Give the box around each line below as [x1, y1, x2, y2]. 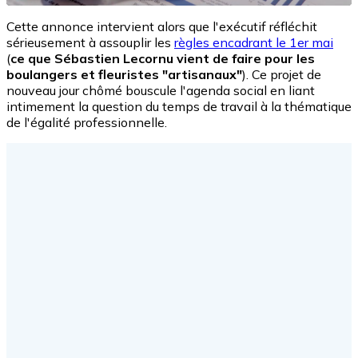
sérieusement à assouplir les [6, 34, 174, 50]
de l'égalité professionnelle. [6, 113, 170, 130]
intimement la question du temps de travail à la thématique [6, 97, 352, 114]
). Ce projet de [242, 66, 321, 82]
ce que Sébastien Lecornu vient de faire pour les [10, 50, 315, 66]
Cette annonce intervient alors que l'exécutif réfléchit [6, 18, 317, 34]
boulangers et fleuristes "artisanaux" [6, 66, 242, 82]
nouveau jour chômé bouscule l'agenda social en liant [6, 82, 315, 98]
